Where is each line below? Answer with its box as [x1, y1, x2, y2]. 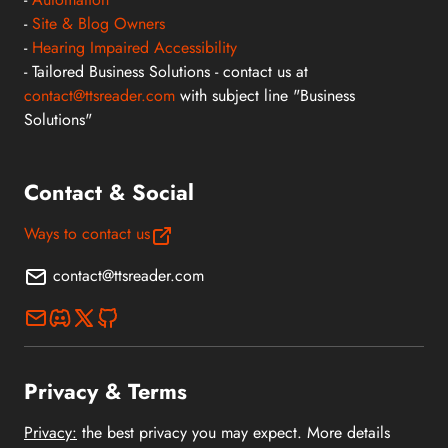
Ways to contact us [24, 222, 150, 246]
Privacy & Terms [24, 376, 187, 408]
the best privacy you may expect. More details [77, 421, 390, 445]
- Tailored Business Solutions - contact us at [24, 60, 308, 84]
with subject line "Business [175, 84, 355, 108]
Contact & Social [24, 177, 194, 209]
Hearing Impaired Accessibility [32, 36, 237, 60]
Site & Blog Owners [32, 12, 165, 36]
